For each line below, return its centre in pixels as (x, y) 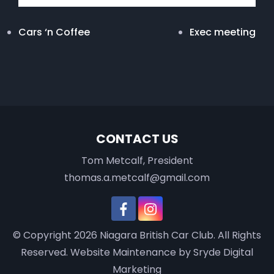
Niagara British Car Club (157, 235)
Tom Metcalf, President (137, 160)
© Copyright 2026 (56, 235)
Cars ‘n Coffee (54, 32)
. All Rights (237, 235)
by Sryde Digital (215, 252)
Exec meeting (223, 32)
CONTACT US (137, 139)
